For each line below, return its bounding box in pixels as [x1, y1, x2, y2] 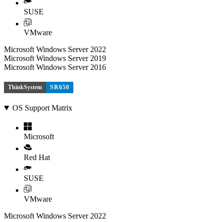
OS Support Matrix [12, 104, 72, 112]
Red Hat [24, 153, 50, 162]
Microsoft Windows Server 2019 [4, 54, 106, 63]
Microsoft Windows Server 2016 [4, 63, 106, 72]
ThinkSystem [8, 83, 42, 91]
